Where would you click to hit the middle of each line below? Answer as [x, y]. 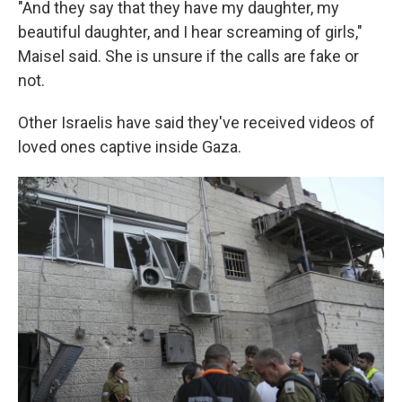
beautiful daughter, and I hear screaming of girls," [190, 32]
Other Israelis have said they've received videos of [197, 122]
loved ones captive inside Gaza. [130, 147]
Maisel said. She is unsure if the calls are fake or [188, 56]
